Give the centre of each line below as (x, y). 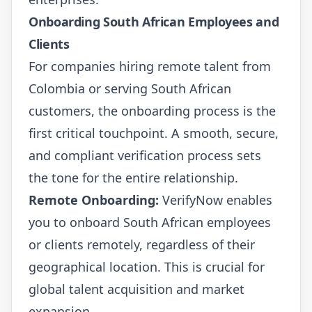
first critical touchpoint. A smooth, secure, (154, 133)
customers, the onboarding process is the (152, 110)
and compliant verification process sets (145, 155)
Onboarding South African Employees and (154, 21)
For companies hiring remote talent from (150, 66)
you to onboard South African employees (150, 222)
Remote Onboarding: (94, 200)
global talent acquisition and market (136, 289)
